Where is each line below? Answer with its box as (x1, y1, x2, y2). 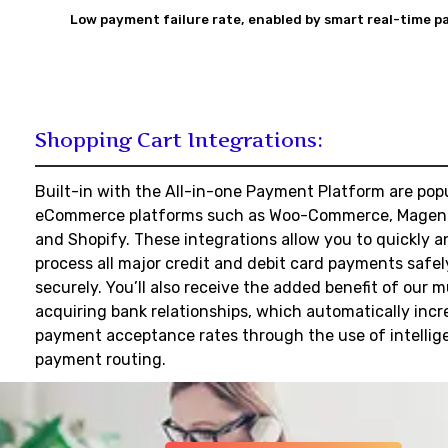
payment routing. (35, 350, 166, 369)
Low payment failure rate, (69, 12, 248, 27)
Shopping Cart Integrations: (35, 128, 323, 152)
